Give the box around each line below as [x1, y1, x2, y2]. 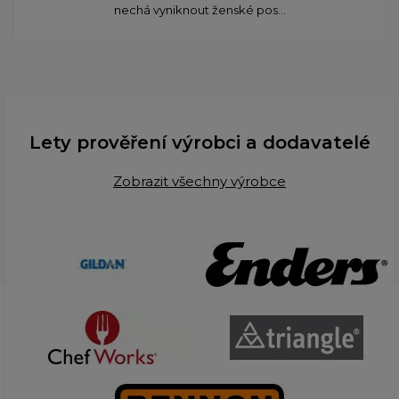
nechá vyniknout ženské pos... [113, 2, 286, 17]
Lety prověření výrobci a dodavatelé [28, 131, 370, 153]
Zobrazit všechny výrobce [113, 172, 286, 190]
